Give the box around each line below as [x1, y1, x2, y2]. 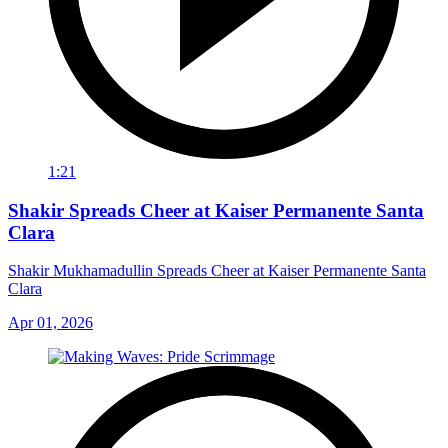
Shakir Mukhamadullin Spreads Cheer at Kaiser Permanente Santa [8, 262, 426, 280]
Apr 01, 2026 [8, 314, 93, 332]
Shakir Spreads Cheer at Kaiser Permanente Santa [8, 199, 424, 221]
